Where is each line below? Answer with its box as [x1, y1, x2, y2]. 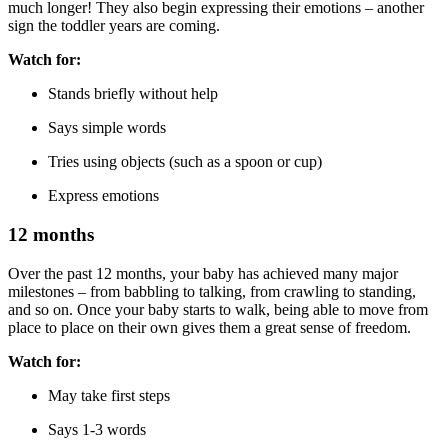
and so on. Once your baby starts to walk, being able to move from [8, 300, 428, 318]
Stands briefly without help [48, 85, 218, 103]
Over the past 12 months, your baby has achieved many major [8, 264, 398, 282]
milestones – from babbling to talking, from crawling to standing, [8, 282, 416, 300]
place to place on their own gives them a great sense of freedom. [8, 318, 411, 336]
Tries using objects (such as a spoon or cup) [48, 153, 322, 171]
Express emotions [48, 187, 159, 205]
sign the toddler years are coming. [8, 17, 220, 35]
